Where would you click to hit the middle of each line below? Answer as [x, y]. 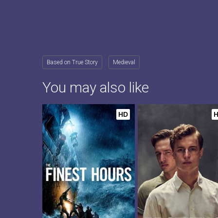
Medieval [124, 62]
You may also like [96, 87]
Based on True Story [72, 62]
